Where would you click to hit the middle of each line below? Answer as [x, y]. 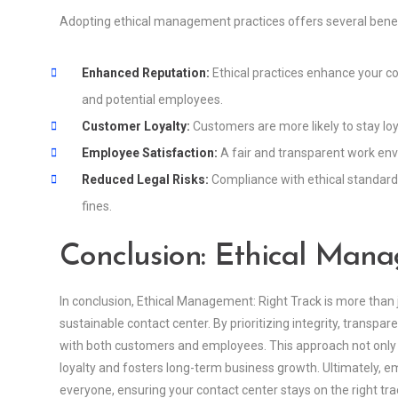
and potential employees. [152, 100]
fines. [97, 207]
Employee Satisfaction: [150, 153]
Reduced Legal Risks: [145, 180]
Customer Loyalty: [136, 127]
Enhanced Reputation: [146, 73]
